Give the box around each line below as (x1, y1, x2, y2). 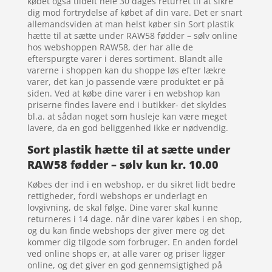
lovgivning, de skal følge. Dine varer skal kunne (27, 201, 218, 213)
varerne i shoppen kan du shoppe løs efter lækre (27, 64, 226, 76)
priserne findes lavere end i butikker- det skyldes (27, 98, 226, 110)
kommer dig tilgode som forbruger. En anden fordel (27, 236, 238, 248)
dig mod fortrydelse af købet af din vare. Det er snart (27, 6, 242, 18)
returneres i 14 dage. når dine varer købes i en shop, (27, 212, 242, 225)
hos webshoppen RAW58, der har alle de (27, 41, 193, 53)
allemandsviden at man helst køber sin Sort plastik (27, 18, 234, 30)
